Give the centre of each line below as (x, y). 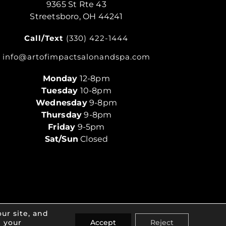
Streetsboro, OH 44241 (76, 17)
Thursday (62, 115)
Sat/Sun (61, 139)
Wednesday (61, 102)
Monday (60, 78)
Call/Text (44, 38)
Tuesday (60, 90)
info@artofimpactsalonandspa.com (76, 56)
